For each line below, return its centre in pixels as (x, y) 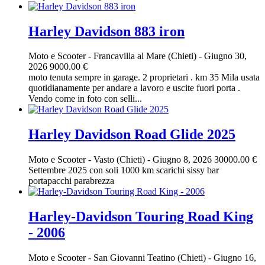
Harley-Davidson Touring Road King (141, 217)
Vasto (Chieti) (120, 160)
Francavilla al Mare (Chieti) (146, 56)
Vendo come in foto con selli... (85, 99)
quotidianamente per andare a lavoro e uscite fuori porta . (134, 88)
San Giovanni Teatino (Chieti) (151, 258)
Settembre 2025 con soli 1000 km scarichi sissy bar (124, 170)
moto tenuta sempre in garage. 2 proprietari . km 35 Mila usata (144, 77)
